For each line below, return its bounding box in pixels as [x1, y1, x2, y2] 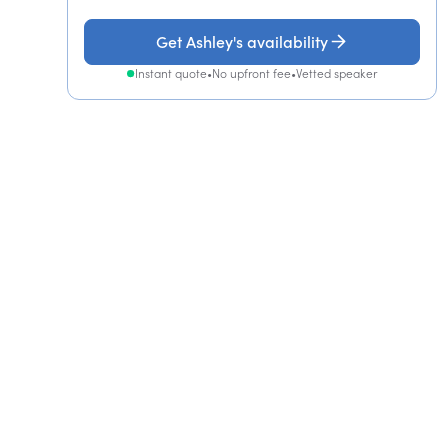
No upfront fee [212, 66, 292, 81]
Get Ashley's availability [156, 31, 329, 52]
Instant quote [135, 66, 208, 81]
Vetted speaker [296, 66, 378, 81]
